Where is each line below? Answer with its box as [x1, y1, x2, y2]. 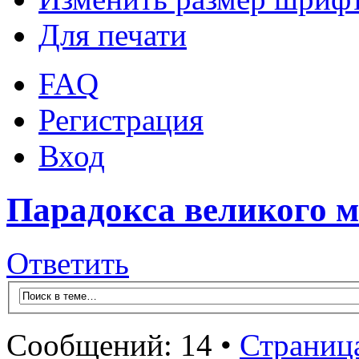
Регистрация [38, 103, 204, 138]
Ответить [6, 246, 129, 281]
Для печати [38, 18, 187, 53]
